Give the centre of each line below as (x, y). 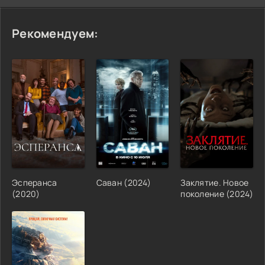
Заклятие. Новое (215, 182)
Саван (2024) (124, 182)
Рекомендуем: (55, 33)
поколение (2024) (217, 193)
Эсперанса (35, 182)
